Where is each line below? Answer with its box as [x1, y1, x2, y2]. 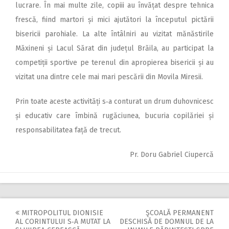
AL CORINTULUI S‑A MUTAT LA [15, 217, 110, 226]
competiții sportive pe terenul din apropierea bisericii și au [15, 58, 214, 67]
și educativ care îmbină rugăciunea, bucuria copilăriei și [15, 111, 214, 120]
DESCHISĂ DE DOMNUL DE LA [120, 217, 214, 226]
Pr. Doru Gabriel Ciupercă [130, 150, 214, 159]
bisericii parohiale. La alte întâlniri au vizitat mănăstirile [15, 29, 214, 38]
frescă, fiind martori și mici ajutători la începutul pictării [15, 15, 214, 24]
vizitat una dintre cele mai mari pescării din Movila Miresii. [15, 72, 203, 81]
